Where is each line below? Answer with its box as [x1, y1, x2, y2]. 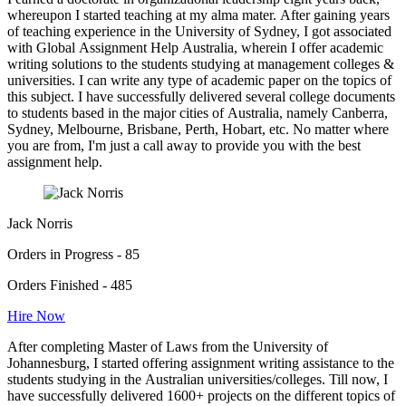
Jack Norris [7, 216, 72, 232]
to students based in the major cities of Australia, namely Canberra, [7, 105, 388, 121]
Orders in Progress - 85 [7, 246, 140, 263]
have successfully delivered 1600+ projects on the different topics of [7, 388, 395, 404]
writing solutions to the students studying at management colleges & [7, 56, 394, 72]
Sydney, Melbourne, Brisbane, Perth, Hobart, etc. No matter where [7, 121, 389, 138]
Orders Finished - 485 [7, 277, 132, 294]
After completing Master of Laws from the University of [7, 339, 328, 355]
